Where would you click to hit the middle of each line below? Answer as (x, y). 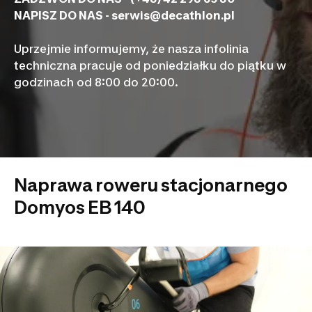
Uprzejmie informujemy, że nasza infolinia (131, 49)
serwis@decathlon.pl (173, 15)
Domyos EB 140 (80, 207)
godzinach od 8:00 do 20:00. (96, 82)
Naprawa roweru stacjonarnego (151, 185)
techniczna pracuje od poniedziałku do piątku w (150, 65)
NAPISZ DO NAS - (63, 15)
